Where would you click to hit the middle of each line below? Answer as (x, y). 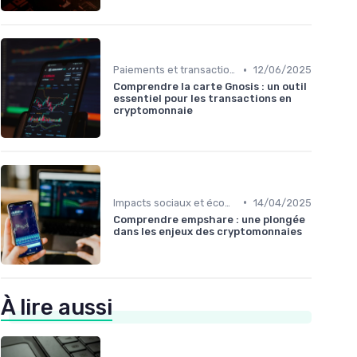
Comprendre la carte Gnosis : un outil (210, 87)
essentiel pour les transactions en (202, 99)
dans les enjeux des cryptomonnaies (208, 231)
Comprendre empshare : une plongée (209, 219)
